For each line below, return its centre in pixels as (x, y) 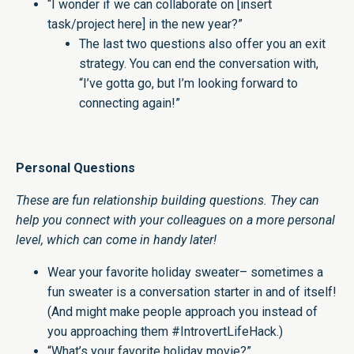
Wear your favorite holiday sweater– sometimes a (185, 273)
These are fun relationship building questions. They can (168, 201)
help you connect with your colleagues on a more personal (175, 220)
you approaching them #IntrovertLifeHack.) (165, 332)
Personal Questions (75, 168)
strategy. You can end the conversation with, (199, 64)
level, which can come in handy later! (116, 240)
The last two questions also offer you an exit (202, 44)
